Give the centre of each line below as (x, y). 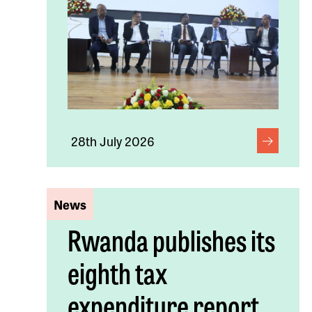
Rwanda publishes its (172, 239)
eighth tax (118, 272)
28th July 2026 (113, 140)
